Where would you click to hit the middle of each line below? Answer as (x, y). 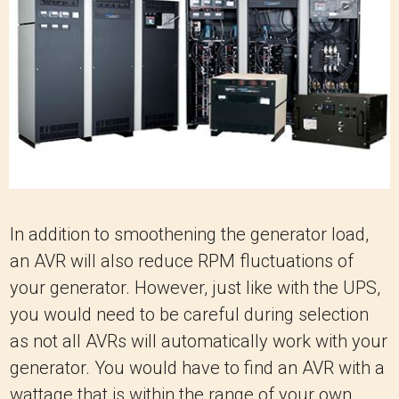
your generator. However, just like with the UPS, (195, 288)
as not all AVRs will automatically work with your (199, 342)
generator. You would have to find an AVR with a (197, 368)
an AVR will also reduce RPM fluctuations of (182, 261)
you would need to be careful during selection (189, 315)
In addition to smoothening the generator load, (189, 235)
